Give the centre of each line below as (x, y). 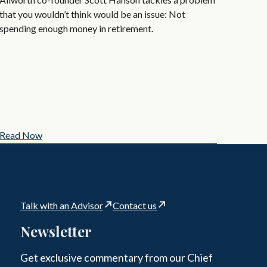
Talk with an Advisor (62, 205)
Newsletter (56, 231)
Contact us (135, 205)
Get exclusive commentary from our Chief (117, 257)
